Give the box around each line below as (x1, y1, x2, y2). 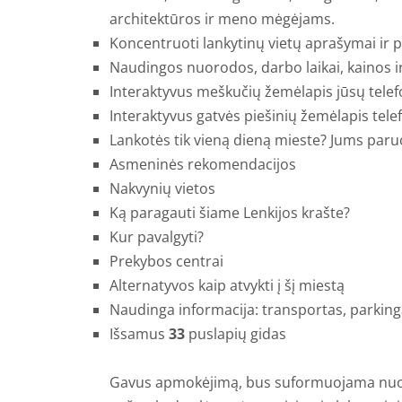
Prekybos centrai (109, 250, 223, 271)
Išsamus (109, 323, 169, 344)
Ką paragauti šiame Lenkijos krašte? (109, 202, 350, 223)
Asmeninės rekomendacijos (109, 153, 296, 174)
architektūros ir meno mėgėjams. (109, 8, 335, 29)
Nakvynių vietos (109, 178, 215, 198)
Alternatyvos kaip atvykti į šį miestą (109, 275, 345, 295)
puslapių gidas (185, 323, 286, 344)
